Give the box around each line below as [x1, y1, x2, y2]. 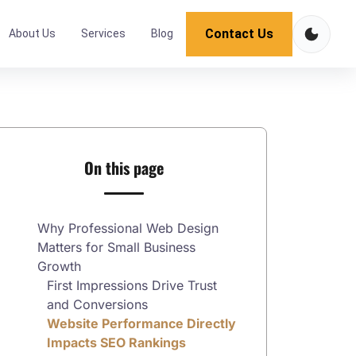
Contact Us [205, 25, 273, 41]
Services [81, 27, 126, 40]
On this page [84, 156, 164, 180]
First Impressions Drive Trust [47, 277, 217, 293]
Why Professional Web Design [37, 220, 219, 236]
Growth [37, 258, 81, 274]
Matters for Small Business [37, 239, 195, 255]
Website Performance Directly [47, 315, 236, 331]
